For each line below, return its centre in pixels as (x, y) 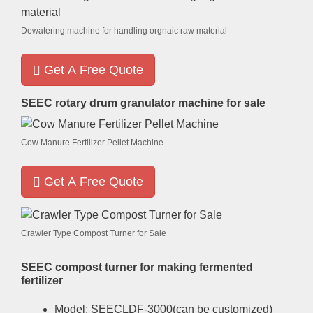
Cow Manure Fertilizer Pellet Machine (92, 142)
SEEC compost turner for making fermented (137, 268)
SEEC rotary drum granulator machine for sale (143, 103)
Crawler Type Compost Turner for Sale (94, 233)
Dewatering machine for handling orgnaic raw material (124, 30)
